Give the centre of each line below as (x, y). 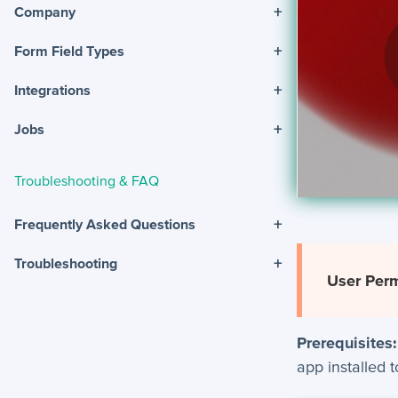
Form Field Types (69, 51)
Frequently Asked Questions (105, 223)
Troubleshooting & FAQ (87, 181)
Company (45, 12)
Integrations (52, 90)
